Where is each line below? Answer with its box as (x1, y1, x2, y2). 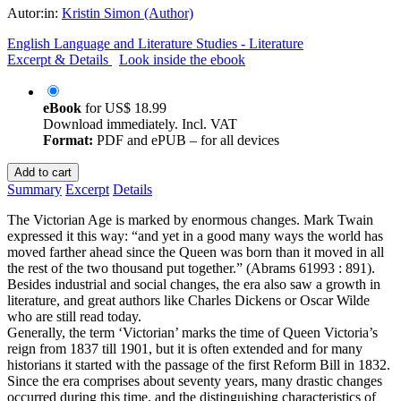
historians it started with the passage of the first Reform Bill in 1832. (7, 356, 390, 372)
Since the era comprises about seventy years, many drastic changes (7, 372, 382, 388)
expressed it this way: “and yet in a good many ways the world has (7, 227, 383, 243)
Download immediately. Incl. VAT (43, 115, 237, 132)
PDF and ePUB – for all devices (93, 132, 279, 148)
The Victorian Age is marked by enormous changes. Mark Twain (7, 211, 373, 227)
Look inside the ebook (119, 51, 245, 67)
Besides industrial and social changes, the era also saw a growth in (7, 276, 380, 292)
